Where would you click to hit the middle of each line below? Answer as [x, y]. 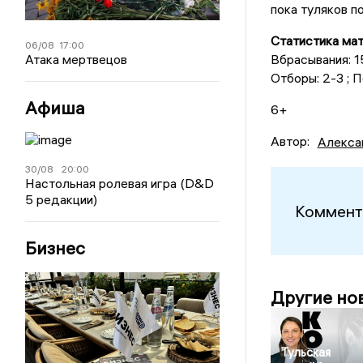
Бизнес [56, 248]
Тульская [305, 352]
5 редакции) [62, 200]
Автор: [290, 141]
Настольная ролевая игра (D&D [120, 184]
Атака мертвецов [77, 60]
